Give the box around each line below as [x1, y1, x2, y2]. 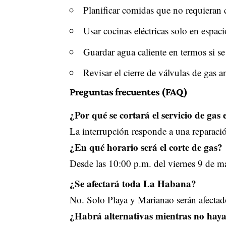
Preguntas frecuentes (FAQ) [69, 85, 188, 98]
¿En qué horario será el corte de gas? [69, 140, 222, 154]
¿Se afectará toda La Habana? [69, 176, 196, 190]
